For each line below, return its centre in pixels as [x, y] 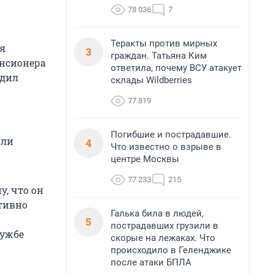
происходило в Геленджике [171, 250]
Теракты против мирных [164, 43]
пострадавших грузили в [165, 226]
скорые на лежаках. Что [163, 238]
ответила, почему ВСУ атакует [176, 68]
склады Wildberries [151, 80]
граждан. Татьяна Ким [159, 56]
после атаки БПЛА [151, 262]
